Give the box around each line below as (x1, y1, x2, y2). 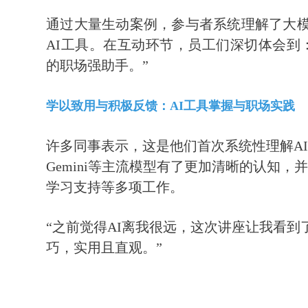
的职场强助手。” (46, 57, 149, 73)
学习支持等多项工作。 (46, 179, 184, 195)
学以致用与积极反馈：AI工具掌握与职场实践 (46, 98, 296, 113)
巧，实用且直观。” (46, 239, 166, 255)
